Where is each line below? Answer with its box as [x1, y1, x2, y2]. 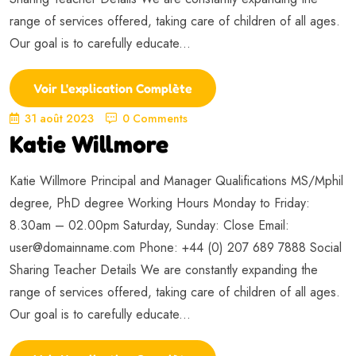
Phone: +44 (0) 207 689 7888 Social [135, 238, 342, 257]
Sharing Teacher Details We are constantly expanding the [10, 260, 318, 279]
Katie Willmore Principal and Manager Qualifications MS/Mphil [10, 171, 343, 190]
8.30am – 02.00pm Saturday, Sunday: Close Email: [10, 215, 289, 234]
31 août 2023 [25, 110, 94, 126]
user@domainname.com [10, 238, 135, 257]
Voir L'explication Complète [33, 79, 192, 96]
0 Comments [122, 110, 188, 126]
